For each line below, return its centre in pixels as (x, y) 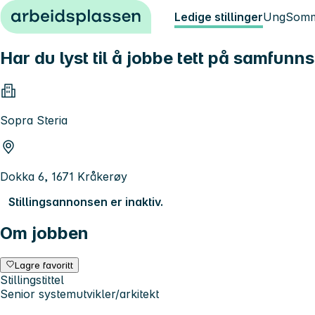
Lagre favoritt (44, 265)
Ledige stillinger (219, 17)
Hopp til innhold (49, 13)
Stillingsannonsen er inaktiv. (86, 201)
